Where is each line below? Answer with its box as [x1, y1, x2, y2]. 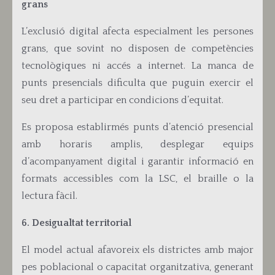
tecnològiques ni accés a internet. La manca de [21, 60, 254, 71]
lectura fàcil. [21, 190, 77, 201]
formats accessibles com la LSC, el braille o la [21, 173, 254, 184]
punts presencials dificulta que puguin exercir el [21, 77, 254, 88]
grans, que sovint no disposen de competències [21, 43, 254, 54]
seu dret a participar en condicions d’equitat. [21, 95, 223, 106]
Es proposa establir [21, 122, 112, 133]
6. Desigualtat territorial [21, 217, 131, 228]
